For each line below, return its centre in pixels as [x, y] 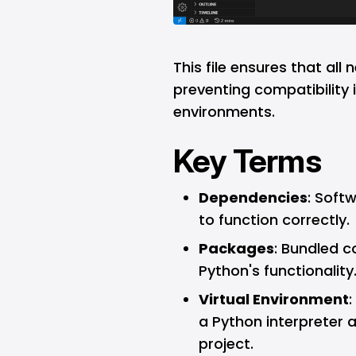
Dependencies [253, 197]
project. [226, 343]
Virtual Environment [274, 299]
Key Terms [247, 161]
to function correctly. [274, 219]
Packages [236, 248]
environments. [224, 111]
